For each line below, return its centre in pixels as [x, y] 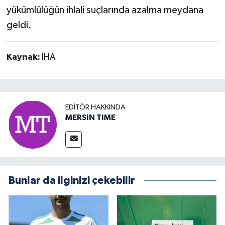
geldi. [19, 25]
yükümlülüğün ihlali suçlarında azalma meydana [105, 10]
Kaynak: [24, 58]
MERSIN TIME [90, 117]
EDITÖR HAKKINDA [95, 107]
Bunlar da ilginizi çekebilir [72, 181]
